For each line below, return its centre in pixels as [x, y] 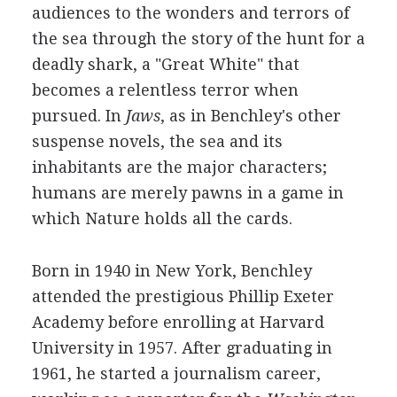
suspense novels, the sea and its [157, 141]
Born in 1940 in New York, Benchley [171, 271]
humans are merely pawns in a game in [187, 193]
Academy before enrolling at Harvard [178, 322]
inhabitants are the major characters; [179, 167]
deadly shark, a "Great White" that [165, 64]
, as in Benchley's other [250, 116]
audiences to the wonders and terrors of [190, 13]
